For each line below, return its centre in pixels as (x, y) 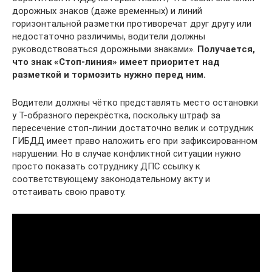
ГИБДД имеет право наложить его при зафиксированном (135, 141)
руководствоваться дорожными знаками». (105, 49)
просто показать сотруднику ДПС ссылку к (106, 166)
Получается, (226, 49)
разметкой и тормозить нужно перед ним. (109, 75)
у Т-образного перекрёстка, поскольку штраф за (116, 115)
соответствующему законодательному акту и (111, 179)
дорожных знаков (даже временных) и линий (107, 11)
